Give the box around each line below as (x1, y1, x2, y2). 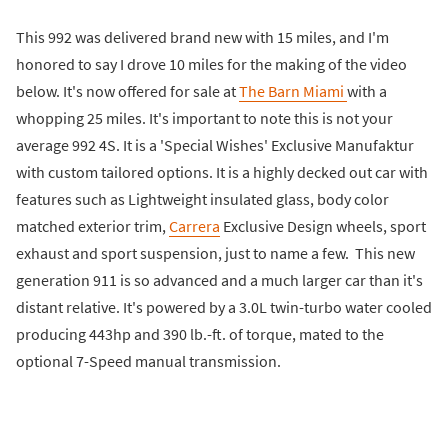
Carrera (169, 216, 220, 237)
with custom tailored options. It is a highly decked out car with (16, 162, 428, 183)
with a (347, 81, 387, 102)
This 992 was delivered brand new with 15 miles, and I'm (16, 27, 389, 48)
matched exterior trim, (16, 216, 169, 237)
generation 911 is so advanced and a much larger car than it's (16, 270, 423, 291)
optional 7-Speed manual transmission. (16, 351, 281, 372)
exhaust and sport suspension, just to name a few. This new (16, 243, 415, 264)
